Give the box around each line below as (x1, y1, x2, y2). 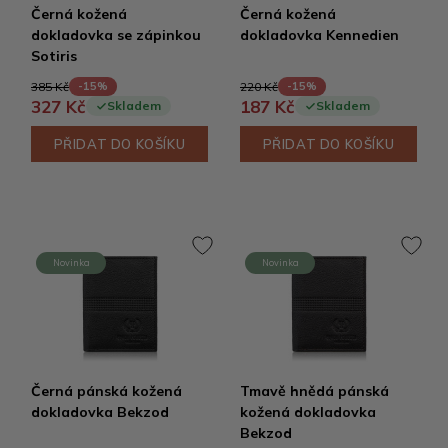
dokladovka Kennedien (240, 26, 399, 44)
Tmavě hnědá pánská (240, 382, 389, 400)
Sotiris (31, 47, 77, 65)
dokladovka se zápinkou (31, 26, 201, 44)
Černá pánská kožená (31, 382, 182, 400)
